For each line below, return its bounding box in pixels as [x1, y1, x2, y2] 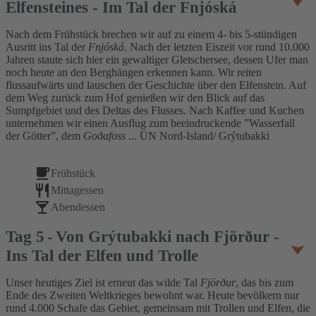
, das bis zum [236, 276, 293, 289]
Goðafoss [83, 130, 126, 142]
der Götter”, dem [6, 130, 83, 142]
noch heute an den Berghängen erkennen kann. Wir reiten [6, 66, 262, 79]
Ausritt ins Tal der [6, 41, 88, 54]
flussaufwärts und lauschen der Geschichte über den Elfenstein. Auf [6, 79, 306, 92]
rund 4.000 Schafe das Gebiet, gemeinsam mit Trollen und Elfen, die [6, 302, 310, 315]
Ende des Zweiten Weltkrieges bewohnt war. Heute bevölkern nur [6, 289, 299, 302]
